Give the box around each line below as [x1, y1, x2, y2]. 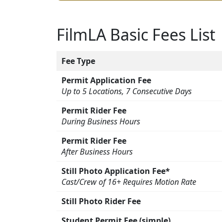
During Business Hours [61, 116, 140, 127]
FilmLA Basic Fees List [56, 24, 216, 45]
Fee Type [61, 55, 95, 67]
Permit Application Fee [61, 75, 151, 86]
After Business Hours [61, 146, 133, 158]
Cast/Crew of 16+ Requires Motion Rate [61, 176, 196, 188]
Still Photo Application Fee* [61, 166, 170, 177]
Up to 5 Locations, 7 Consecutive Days [61, 86, 192, 97]
